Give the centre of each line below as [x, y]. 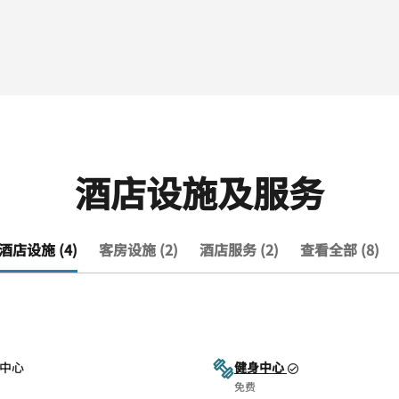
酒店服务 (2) [239, 249]
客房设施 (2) [138, 249]
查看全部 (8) [340, 249]
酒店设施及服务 [199, 192]
